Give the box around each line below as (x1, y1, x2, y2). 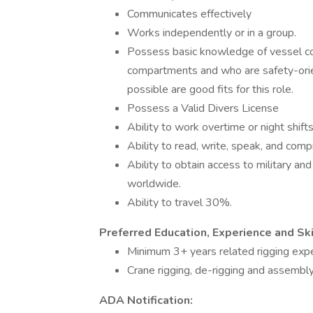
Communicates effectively (127, 6, 252, 22)
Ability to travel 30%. (127, 195, 232, 210)
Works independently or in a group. (127, 25, 296, 41)
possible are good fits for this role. (127, 82, 293, 97)
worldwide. (127, 176, 181, 191)
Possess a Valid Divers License (127, 101, 279, 116)
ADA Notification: (99, 293, 193, 308)
